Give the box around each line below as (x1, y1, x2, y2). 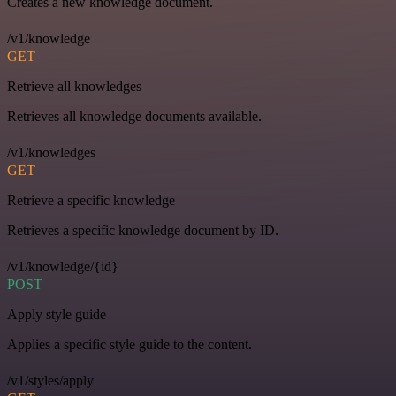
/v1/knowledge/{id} (7, 259, 118, 275)
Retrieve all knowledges (7, 79, 141, 95)
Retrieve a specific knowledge (7, 193, 175, 209)
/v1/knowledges (7, 145, 95, 161)
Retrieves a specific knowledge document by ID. (7, 223, 278, 239)
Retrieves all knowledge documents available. (7, 109, 262, 125)
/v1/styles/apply (7, 373, 94, 389)
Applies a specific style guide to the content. (7, 337, 252, 353)
